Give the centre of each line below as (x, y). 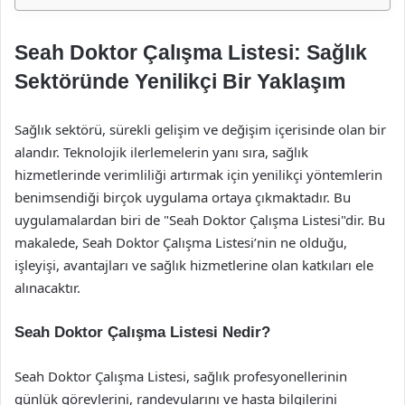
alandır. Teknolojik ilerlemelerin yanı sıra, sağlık (161, 152)
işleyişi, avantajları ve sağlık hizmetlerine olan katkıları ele (194, 265)
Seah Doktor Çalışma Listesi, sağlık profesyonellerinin (181, 376)
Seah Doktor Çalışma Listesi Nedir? (142, 332)
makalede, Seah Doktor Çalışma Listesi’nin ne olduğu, (181, 242)
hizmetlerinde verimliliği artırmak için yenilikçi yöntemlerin (198, 174)
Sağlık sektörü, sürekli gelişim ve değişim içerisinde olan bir (200, 129)
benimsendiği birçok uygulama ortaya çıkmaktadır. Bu (183, 197)
